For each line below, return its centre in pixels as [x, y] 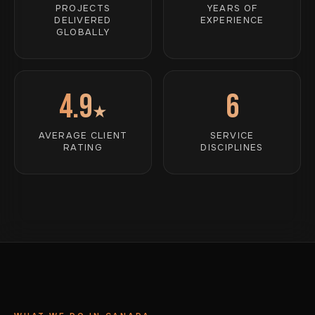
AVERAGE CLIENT [83, 136]
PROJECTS [83, 8]
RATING [83, 148]
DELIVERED [83, 20]
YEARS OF [232, 8]
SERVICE [232, 136]
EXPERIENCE [232, 20]
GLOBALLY [83, 32]
